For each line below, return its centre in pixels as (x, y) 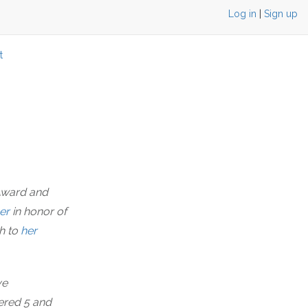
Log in (242, 14)
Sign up (281, 14)
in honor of (38, 211)
